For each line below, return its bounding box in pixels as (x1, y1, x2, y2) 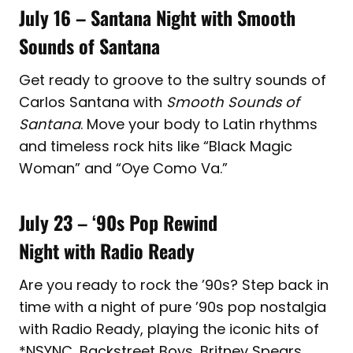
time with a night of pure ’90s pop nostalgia (19, 296, 326, 317)
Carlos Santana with (19, 91, 166, 112)
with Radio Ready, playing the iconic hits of (19, 318, 319, 339)
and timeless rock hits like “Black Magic (19, 136, 292, 156)
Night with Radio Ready (19, 236, 195, 265)
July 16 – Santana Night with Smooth (19, 2, 295, 32)
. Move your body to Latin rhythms (80, 113, 318, 134)
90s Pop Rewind (96, 207, 217, 236)
